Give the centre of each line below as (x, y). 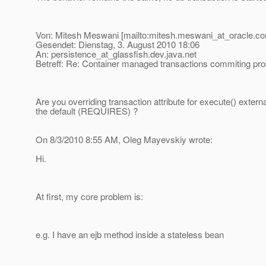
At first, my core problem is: (89, 197)
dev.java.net (173, 54)
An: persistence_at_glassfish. (93, 54)
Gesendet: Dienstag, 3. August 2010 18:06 (118, 45)
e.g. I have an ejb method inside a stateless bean (130, 235)
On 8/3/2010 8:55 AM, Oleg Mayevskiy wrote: (124, 140)
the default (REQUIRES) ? (87, 111)
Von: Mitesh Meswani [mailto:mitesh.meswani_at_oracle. (145, 35)
